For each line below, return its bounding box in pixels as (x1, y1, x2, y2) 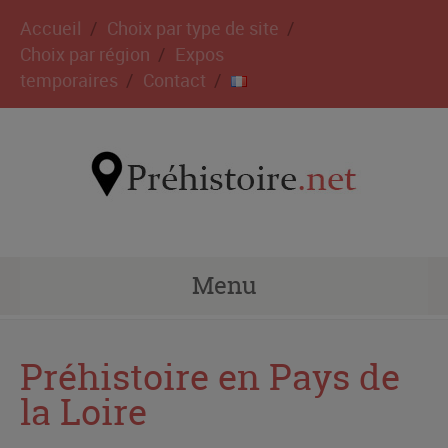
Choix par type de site (107, 16, 279, 40)
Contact (143, 68, 206, 92)
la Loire (20, 387, 147, 437)
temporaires (20, 68, 118, 92)
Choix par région (20, 42, 150, 66)
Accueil (20, 16, 82, 40)
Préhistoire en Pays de (20, 352, 400, 402)
